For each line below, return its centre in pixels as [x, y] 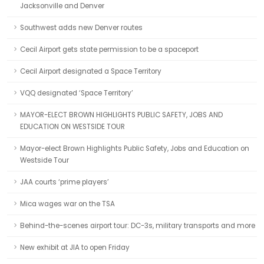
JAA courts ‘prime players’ [65, 182]
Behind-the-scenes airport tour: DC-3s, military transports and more [138, 226]
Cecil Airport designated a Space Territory [91, 71]
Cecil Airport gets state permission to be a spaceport [109, 49]
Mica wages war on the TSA [67, 204]
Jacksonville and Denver [62, 6]
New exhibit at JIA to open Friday [75, 247]
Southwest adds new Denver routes [81, 28]
